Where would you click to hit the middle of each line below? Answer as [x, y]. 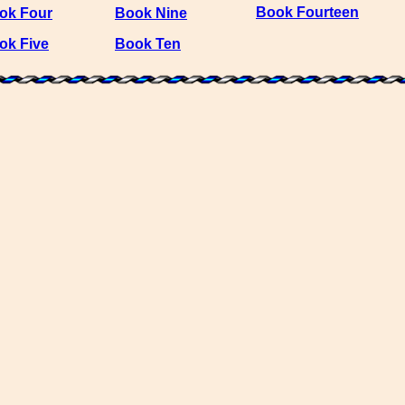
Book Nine [151, 14]
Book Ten [148, 44]
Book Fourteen [307, 13]
